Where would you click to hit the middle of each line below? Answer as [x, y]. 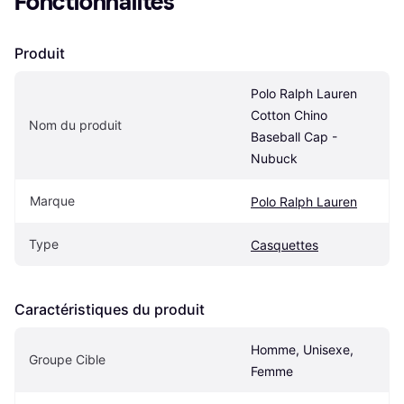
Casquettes [285, 245]
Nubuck [274, 159]
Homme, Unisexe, [302, 350]
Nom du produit [75, 125]
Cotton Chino [289, 115]
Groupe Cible [67, 360]
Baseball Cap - [294, 137]
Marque [52, 201]
